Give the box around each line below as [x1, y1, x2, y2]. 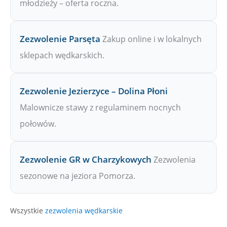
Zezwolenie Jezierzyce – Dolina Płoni [20, 85, 168, 97]
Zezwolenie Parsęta [20, 32, 100, 45]
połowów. [20, 118, 56, 129]
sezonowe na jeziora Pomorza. [20, 170, 135, 181]
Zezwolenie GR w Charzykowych [20, 153, 152, 165]
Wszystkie [10, 205, 45, 215]
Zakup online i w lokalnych [102, 33, 202, 45]
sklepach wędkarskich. [20, 49, 104, 61]
